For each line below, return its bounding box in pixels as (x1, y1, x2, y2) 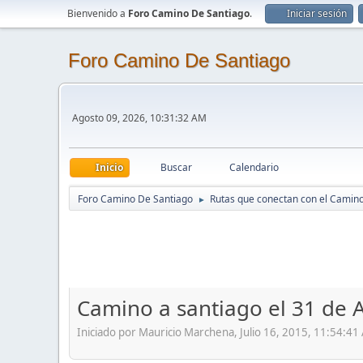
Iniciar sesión (287, 6, 347, 20)
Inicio (96, 160, 123, 174)
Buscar (160, 160, 192, 174)
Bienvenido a (67, 6, 128, 20)
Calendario (229, 160, 279, 174)
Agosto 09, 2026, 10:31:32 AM (72, 111, 207, 125)
